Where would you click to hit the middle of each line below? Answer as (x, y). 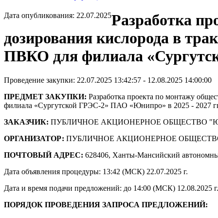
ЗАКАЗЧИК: (26, 122)
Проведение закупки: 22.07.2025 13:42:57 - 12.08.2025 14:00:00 (108, 80)
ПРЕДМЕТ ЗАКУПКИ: (45, 96)
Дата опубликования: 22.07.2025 (58, 16)
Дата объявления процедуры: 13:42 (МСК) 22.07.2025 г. (96, 171)
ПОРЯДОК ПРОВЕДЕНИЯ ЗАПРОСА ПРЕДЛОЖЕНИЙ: (106, 204)
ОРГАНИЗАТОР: (34, 138)
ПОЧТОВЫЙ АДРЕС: (44, 155)
